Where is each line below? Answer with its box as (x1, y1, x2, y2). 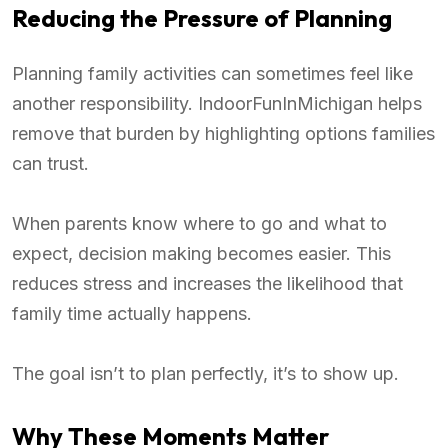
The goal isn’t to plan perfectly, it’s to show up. (12, 363, 399, 385)
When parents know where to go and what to (12, 213, 387, 235)
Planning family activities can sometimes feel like (12, 63, 413, 85)
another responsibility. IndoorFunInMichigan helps (12, 93, 422, 115)
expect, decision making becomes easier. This (12, 243, 391, 265)
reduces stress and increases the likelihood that (12, 273, 403, 295)
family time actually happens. (12, 303, 252, 325)
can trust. (12, 153, 89, 175)
